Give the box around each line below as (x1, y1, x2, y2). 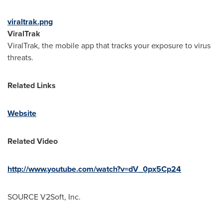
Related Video (7, 135, 58, 147)
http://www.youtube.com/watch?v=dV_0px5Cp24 (7, 163, 181, 175)
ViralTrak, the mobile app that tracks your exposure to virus (7, 40, 211, 51)
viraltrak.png (7, 16, 53, 27)
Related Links (7, 80, 56, 91)
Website (7, 108, 36, 119)
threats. (7, 52, 33, 63)
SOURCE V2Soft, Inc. (7, 191, 81, 203)
